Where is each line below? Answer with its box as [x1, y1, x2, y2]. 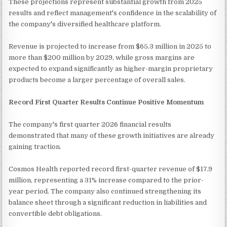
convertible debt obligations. [9, 209, 102, 217]
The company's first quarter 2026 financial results [9, 120, 172, 128]
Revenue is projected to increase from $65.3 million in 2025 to [9, 42, 212, 50]
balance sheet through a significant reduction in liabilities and [9, 198, 207, 206]
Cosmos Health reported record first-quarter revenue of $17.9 [9, 165, 213, 173]
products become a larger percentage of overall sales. [9, 75, 186, 84]
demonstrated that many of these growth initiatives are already [9, 131, 215, 139]
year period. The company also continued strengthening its [9, 187, 202, 195]
